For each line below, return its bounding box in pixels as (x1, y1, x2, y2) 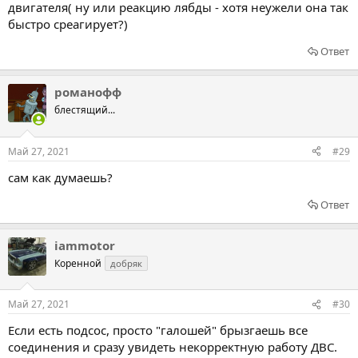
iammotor (54, 237, 115, 253)
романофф (54, 84, 121, 100)
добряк (110, 257, 142, 269)
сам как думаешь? (8, 169, 113, 185)
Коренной (54, 256, 101, 270)
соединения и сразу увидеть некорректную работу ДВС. (8, 339, 337, 355)
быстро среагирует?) (8, 16, 128, 32)
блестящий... (54, 103, 115, 117)
